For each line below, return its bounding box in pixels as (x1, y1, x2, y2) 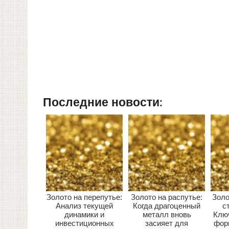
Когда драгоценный (133, 201, 201, 210)
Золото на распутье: (131, 192, 203, 201)
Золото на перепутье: (47, 192, 123, 201)
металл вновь (142, 210, 191, 219)
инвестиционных (55, 218, 114, 227)
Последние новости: (43, 96, 163, 109)
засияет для (145, 218, 189, 227)
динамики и (64, 210, 105, 219)
